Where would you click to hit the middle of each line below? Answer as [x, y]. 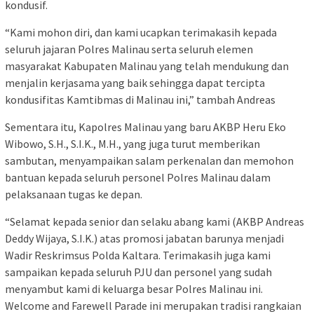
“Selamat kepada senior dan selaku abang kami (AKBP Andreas [155, 222]
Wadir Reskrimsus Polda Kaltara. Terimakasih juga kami [138, 255]
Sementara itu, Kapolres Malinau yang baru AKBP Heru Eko [145, 127]
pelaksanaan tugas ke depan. [74, 194]
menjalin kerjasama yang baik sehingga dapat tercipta [135, 83]
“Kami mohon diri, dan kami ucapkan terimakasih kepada [141, 33]
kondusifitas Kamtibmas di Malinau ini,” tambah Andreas [140, 100]
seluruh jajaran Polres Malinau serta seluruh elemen [129, 49]
